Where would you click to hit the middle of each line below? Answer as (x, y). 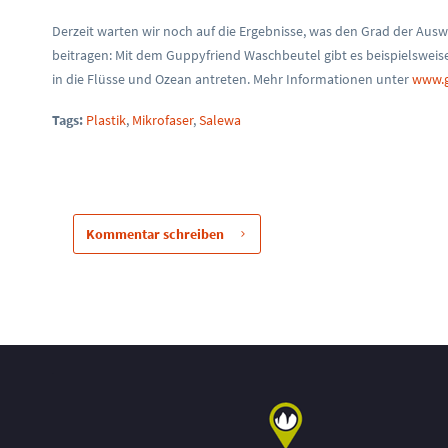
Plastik (106, 120)
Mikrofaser (162, 120)
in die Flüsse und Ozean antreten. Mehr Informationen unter (232, 79)
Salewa (220, 120)
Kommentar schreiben (155, 234)
